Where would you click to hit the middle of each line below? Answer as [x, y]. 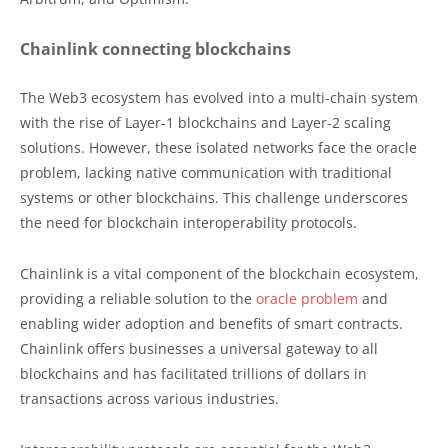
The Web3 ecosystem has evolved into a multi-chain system [219, 97]
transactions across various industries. [149, 398]
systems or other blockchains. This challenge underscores [214, 197]
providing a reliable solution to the [138, 298]
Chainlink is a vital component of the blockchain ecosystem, [219, 273]
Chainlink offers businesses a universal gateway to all [199, 348]
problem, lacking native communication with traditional [206, 172]
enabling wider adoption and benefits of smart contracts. [211, 323]
